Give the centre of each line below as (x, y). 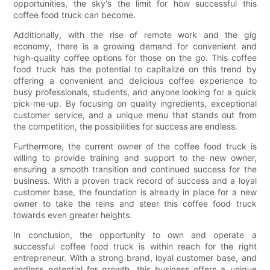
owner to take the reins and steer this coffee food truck (135, 203)
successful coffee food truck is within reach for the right (135, 246)
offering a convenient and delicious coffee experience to (135, 80)
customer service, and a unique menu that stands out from (135, 115)
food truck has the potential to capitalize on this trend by (135, 69)
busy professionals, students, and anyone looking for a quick (135, 92)
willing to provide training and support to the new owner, (135, 157)
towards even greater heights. (73, 215)
